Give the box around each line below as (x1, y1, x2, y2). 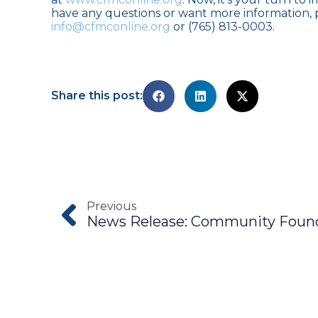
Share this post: (51, 89, 143, 103)
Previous (87, 199, 136, 214)
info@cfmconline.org (51, 19, 170, 33)
